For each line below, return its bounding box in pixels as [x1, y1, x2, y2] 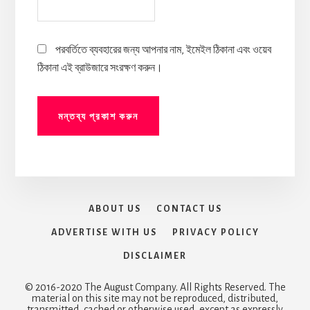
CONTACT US [156, 204, 222, 215]
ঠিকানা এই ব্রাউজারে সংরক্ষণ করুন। [37, 62, 163, 73]
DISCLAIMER [123, 251, 187, 262]
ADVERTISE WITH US [51, 228, 157, 238]
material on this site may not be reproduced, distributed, [32, 293, 278, 304]
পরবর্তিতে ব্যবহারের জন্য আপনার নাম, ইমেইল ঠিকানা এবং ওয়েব [55, 44, 271, 55]
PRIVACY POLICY [172, 228, 259, 238]
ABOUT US [88, 204, 141, 215]
